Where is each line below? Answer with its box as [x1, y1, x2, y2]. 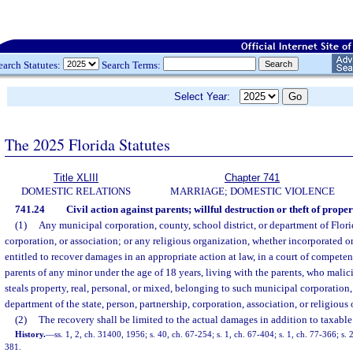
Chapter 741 [225, 172, 280, 184]
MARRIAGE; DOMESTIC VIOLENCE [169, 185, 335, 197]
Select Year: [174, 91, 240, 102]
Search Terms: [99, 58, 163, 71]
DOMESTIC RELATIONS [21, 185, 131, 197]
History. [15, 329, 46, 339]
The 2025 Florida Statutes [5, 133, 170, 155]
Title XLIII [54, 172, 98, 184]
